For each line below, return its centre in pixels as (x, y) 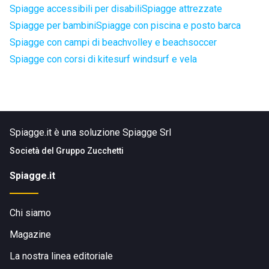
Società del (33, 151)
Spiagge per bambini (53, 26)
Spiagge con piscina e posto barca (168, 26)
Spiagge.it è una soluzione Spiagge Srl (90, 132)
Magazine (30, 234)
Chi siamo (30, 213)
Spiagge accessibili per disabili (76, 9)
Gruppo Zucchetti (90, 151)
